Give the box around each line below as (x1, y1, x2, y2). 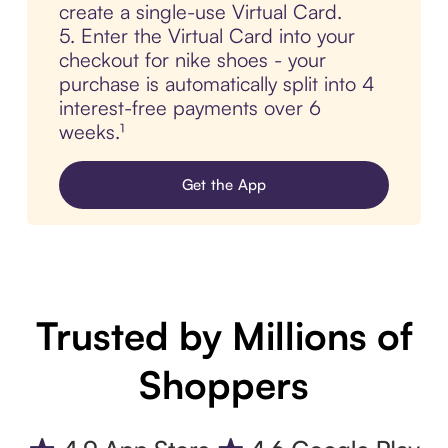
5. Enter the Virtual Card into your (58, 23, 355, 49)
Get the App (181, 175, 267, 195)
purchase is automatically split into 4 (58, 71, 375, 97)
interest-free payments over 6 (58, 95, 321, 121)
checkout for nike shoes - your (58, 47, 326, 73)
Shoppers (139, 361, 309, 409)
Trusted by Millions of (35, 312, 413, 360)
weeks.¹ (58, 119, 124, 145)
